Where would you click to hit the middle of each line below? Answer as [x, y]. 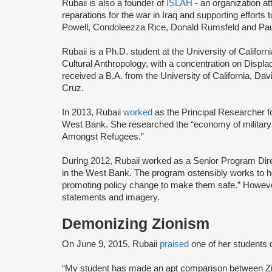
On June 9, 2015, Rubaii [111, 244]
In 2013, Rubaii [93, 112]
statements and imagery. [111, 197]
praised [174, 244]
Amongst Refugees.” [103, 136]
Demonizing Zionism [136, 223]
